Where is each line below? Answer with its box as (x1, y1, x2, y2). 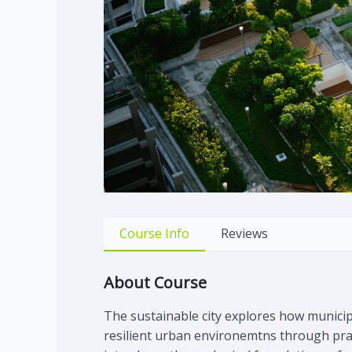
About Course (104, 271, 207, 293)
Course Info (119, 224, 189, 242)
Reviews (221, 224, 268, 242)
